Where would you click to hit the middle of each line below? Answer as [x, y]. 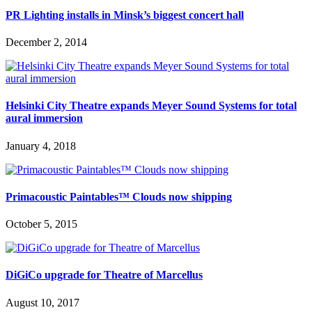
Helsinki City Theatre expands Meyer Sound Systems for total [151, 106]
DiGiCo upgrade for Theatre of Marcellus [104, 275]
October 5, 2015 [41, 224]
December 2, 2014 [46, 42]
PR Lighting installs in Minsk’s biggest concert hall [125, 15]
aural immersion [44, 118]
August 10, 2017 [42, 302]
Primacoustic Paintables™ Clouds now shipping [119, 196]
